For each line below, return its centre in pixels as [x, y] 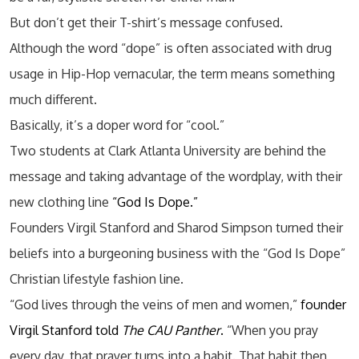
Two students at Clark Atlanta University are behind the [168, 151]
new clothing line [61, 202]
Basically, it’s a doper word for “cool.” [117, 125]
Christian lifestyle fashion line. [97, 279]
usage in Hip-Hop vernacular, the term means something [172, 74]
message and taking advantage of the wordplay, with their [176, 176]
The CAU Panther [171, 330]
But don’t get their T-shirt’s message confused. [146, 22]
